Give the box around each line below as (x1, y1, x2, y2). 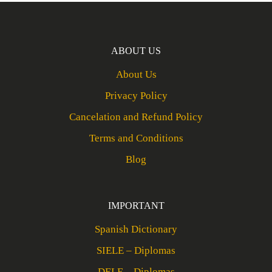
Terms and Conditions (89, 132, 183, 144)
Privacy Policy (104, 90, 168, 101)
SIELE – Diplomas (97, 245, 175, 256)
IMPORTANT (107, 200, 165, 211)
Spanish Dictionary (95, 223, 177, 235)
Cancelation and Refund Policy (69, 111, 203, 123)
